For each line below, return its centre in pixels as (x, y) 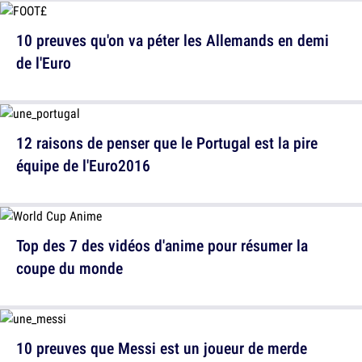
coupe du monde (69, 268)
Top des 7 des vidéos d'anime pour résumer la (162, 246)
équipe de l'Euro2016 (83, 166)
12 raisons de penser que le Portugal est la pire (167, 143)
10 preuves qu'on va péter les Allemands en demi (173, 40)
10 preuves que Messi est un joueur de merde (162, 348)
